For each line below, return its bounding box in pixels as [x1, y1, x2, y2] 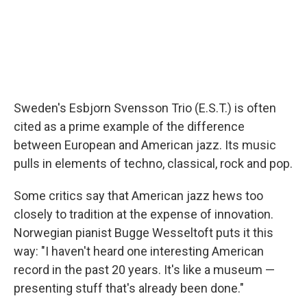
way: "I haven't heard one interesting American [14, 244, 264, 258]
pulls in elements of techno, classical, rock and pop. [14, 156, 293, 171]
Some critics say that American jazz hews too [14, 188, 263, 203]
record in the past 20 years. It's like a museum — [14, 262, 275, 277]
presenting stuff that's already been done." [14, 281, 244, 295]
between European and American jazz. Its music [14, 138, 276, 152]
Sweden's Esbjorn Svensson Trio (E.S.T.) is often [14, 101, 276, 115]
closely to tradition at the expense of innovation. [14, 207, 273, 221]
